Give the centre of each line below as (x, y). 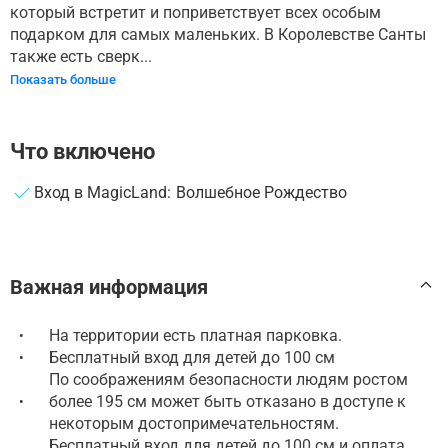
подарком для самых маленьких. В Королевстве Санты (218, 34)
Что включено (82, 151)
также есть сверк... (81, 56)
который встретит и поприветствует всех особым (195, 12)
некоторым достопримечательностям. (194, 423)
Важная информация (109, 286)
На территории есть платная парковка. (195, 335)
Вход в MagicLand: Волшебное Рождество (191, 192)
